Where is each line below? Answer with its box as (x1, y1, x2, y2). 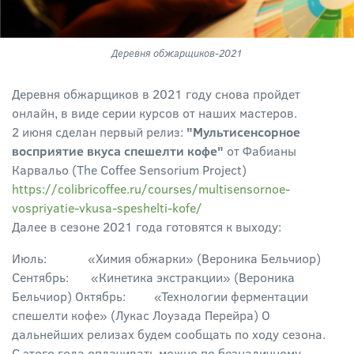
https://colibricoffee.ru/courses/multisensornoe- (12, 180, 290, 198)
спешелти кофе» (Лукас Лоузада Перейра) (12, 307, 258, 324)
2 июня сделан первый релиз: (12, 123, 186, 141)
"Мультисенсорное (186, 123, 300, 141)
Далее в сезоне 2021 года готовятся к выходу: (12, 218, 281, 235)
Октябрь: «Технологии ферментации (72, 288, 308, 305)
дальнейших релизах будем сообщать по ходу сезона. (12, 326, 326, 343)
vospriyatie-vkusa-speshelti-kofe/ (12, 199, 202, 217)
